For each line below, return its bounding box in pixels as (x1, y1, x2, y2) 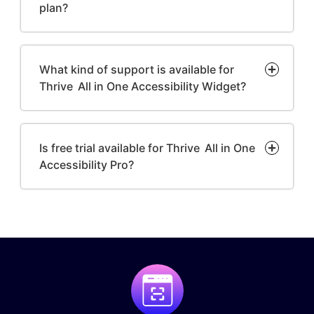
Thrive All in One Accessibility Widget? (39, 78, 246, 93)
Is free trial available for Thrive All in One (39, 140, 255, 155)
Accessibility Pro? (39, 157, 134, 172)
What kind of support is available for (39, 62, 234, 76)
